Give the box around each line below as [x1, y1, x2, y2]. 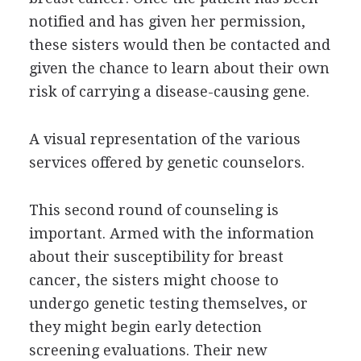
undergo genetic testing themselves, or [28, 294, 308, 312]
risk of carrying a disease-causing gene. [28, 82, 309, 100]
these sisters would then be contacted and [28, 35, 330, 53]
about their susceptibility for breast [28, 247, 284, 265]
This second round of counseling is [28, 201, 279, 218]
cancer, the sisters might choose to [28, 271, 279, 288]
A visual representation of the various [28, 130, 301, 147]
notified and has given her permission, [28, 12, 305, 30]
